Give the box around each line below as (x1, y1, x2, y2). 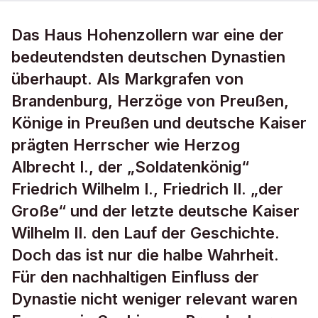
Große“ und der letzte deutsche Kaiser (11, 202, 300, 220)
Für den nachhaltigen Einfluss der (11, 268, 259, 286)
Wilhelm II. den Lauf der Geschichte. (11, 224, 280, 242)
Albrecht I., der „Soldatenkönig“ (11, 158, 249, 176)
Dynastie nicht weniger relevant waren (11, 290, 297, 308)
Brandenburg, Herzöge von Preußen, (11, 92, 289, 110)
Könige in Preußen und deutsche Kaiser (11, 114, 307, 132)
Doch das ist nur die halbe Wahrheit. (11, 246, 279, 264)
